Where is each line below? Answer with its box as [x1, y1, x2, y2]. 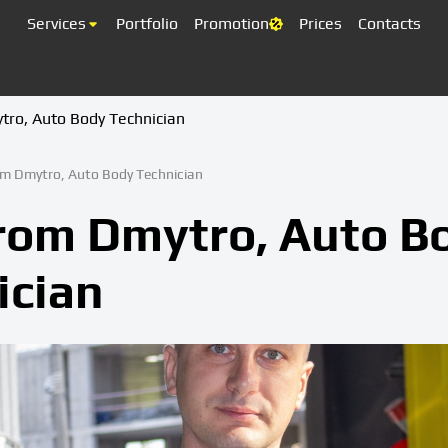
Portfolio [116, 14, 178, 33]
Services [27, 14, 86, 33]
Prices [299, 14, 342, 33]
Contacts [358, 14, 421, 33]
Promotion [194, 14, 269, 33]
